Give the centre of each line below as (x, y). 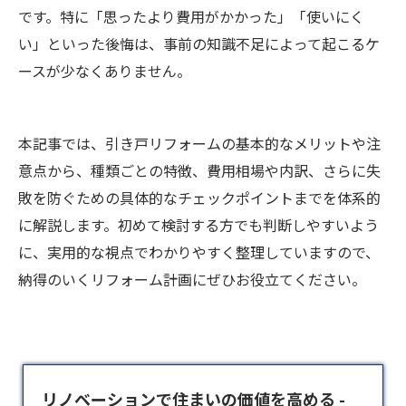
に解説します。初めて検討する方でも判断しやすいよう (198, 225)
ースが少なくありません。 (105, 71)
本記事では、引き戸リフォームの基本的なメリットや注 (199, 143)
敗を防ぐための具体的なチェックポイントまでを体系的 (199, 198)
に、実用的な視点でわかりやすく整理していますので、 (199, 252)
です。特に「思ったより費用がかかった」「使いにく (191, 16)
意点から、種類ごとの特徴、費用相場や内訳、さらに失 (199, 170)
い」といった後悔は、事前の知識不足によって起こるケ (199, 43)
